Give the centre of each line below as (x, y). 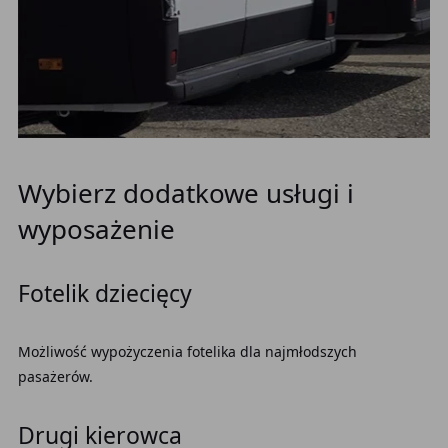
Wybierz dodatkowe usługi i (185, 193)
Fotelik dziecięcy (104, 293)
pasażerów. (55, 376)
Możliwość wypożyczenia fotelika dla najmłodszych (187, 351)
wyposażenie (96, 229)
